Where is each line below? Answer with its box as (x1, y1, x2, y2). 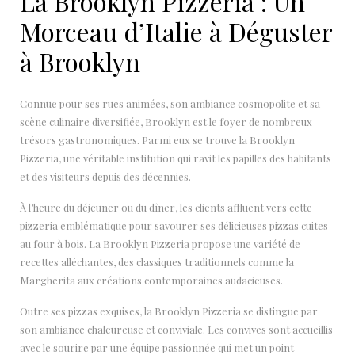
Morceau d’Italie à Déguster (20, 14, 332, 49)
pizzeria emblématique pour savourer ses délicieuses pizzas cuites (20, 218, 328, 232)
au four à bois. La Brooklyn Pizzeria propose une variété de (20, 236, 300, 250)
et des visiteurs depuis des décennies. (20, 169, 191, 183)
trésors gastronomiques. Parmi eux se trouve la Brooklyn (20, 132, 295, 147)
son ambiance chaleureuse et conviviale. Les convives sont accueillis (20, 322, 333, 336)
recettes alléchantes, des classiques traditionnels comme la (20, 254, 294, 269)
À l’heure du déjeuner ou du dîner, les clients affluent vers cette (20, 200, 312, 214)
